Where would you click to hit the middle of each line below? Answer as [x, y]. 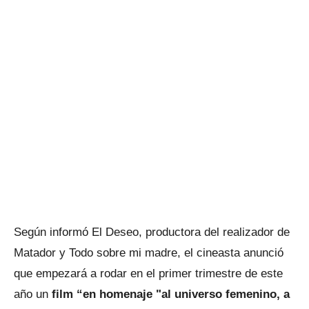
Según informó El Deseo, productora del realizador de [152, 232]
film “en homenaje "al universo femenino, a [169, 294]
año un [31, 294]
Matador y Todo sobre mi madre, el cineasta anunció [149, 253]
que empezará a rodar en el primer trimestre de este [148, 273]
